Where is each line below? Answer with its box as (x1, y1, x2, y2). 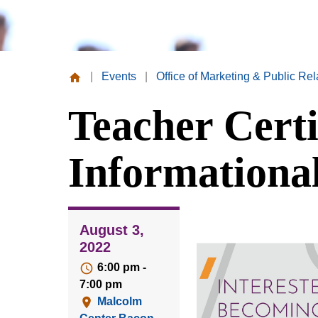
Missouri (68, 87, 111, 100)
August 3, (79, 222, 144, 238)
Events (102, 70, 136, 83)
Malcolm (97, 295, 142, 308)
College (68, 121, 108, 134)
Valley (68, 104, 99, 117)
